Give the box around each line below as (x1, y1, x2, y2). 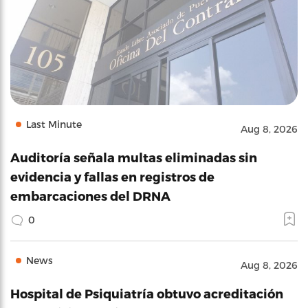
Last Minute (26, 118, 82, 130)
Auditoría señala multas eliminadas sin (10, 149, 257, 164)
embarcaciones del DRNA (10, 188, 170, 203)
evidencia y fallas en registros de (10, 168, 214, 184)
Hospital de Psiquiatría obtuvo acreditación (10, 285, 283, 300)
